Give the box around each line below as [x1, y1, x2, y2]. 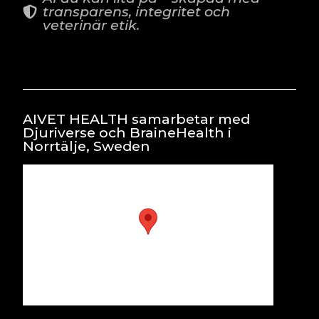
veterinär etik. [43, 16, 140, 34]
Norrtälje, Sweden [23, 137, 150, 155]
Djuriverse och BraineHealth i [23, 124, 231, 142]
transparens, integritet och [43, 3, 230, 21]
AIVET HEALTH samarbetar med [23, 110, 250, 128]
